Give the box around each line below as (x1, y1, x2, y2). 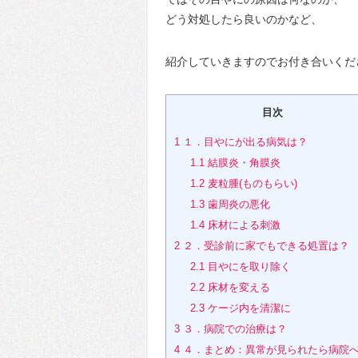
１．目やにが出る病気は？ (180, 136, 308, 149)
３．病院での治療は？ (180, 323, 287, 336)
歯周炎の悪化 (204, 198, 270, 211)
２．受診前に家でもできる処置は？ (180, 240, 349, 253)
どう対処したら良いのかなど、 (165, 13, 322, 26)
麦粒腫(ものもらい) (204, 177, 297, 190)
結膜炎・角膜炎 (204, 157, 280, 169)
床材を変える (204, 281, 270, 294)
